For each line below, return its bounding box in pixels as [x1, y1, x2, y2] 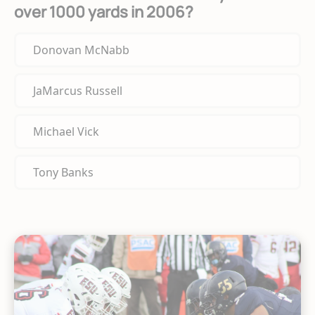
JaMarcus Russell [33, 83, 122, 99]
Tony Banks [33, 165, 94, 181]
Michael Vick [33, 124, 99, 140]
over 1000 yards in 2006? [14, 1, 193, 23]
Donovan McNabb [33, 42, 129, 58]
